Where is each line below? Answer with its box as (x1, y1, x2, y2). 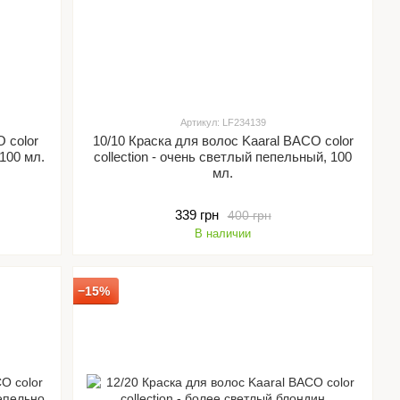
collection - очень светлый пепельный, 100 (94, 149, 353, 164)
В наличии (195, 227, 252, 240)
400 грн (227, 207, 271, 222)
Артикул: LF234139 (179, 117, 266, 128)
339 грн (174, 207, 219, 222)
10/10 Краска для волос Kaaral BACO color (92, 133, 354, 148)
